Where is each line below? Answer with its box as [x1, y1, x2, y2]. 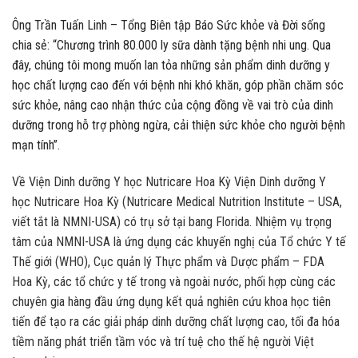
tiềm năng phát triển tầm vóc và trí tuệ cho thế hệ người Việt [12, 333, 314, 349]
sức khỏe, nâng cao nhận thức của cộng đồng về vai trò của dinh [12, 97, 333, 113]
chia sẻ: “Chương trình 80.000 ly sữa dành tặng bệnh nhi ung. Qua [12, 38, 331, 54]
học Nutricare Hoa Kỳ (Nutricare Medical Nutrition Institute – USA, [12, 193, 342, 209]
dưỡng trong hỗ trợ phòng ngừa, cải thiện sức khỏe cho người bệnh [12, 117, 345, 133]
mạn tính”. [12, 137, 60, 153]
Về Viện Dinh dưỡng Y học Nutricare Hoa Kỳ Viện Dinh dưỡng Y [12, 173, 326, 189]
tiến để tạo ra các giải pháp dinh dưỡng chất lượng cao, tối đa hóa [12, 313, 340, 329]
